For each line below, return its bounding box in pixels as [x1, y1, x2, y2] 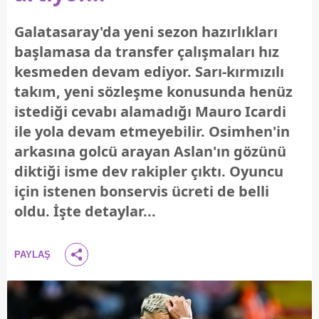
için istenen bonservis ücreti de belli [14, 182, 269, 201]
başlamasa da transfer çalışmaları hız [14, 42, 279, 61]
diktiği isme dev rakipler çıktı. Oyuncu [14, 162, 283, 181]
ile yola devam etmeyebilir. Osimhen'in [14, 122, 290, 141]
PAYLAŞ [14, 249, 51, 260]
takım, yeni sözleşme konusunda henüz [14, 82, 293, 101]
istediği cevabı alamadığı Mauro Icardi [14, 102, 286, 121]
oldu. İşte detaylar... [14, 202, 156, 221]
